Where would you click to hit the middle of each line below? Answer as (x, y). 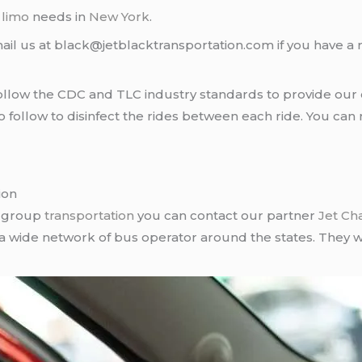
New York (120, 17)
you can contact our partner (227, 216)
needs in (59, 17)
